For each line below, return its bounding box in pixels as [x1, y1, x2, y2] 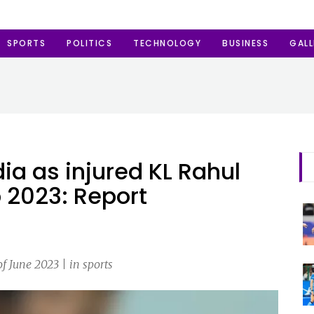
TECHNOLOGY [133, 37, 201, 49]
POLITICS [67, 37, 112, 49]
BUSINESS [222, 37, 268, 49]
